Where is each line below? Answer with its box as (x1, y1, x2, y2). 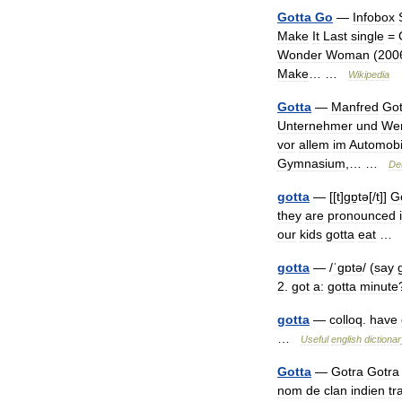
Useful (301, 334, 328, 345)
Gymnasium (277, 156, 345, 170)
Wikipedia (348, 69, 389, 80)
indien (351, 383, 385, 398)
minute (360, 279, 398, 293)
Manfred (331, 100, 379, 114)
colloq (329, 312, 363, 327)
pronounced (328, 208, 396, 223)
